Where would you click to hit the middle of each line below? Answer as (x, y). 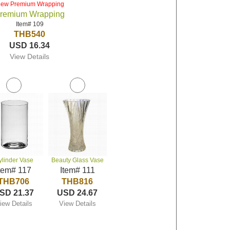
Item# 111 (77, 170)
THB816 (78, 181)
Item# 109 (30, 24)
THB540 (30, 34)
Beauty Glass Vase (77, 160)
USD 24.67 (78, 193)
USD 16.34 (30, 45)
